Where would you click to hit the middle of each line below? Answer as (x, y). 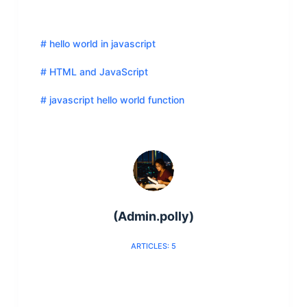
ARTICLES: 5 (153, 246)
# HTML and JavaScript (94, 72)
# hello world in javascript (98, 43)
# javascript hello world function (112, 100)
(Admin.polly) (153, 216)
